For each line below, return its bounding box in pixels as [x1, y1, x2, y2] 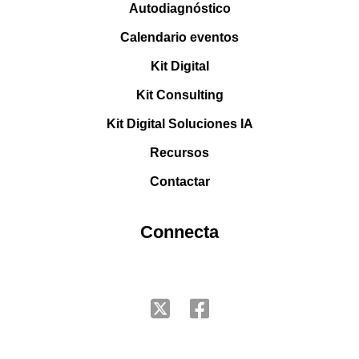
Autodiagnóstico [128, 2, 231, 16]
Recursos [150, 146, 209, 160]
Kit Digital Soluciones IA [106, 117, 253, 131]
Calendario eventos [120, 30, 239, 45]
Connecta [140, 222, 219, 243]
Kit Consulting [135, 88, 224, 103]
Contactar [149, 175, 210, 189]
